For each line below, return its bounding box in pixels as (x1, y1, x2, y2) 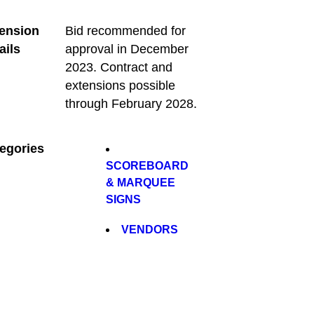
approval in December (64, 41, 189, 56)
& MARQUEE (106, 176, 176, 189)
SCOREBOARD (106, 159, 189, 172)
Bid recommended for (64, 23, 186, 38)
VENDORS (121, 223, 179, 235)
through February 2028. (64, 96, 197, 111)
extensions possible (64, 78, 175, 93)
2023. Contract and (64, 60, 172, 74)
